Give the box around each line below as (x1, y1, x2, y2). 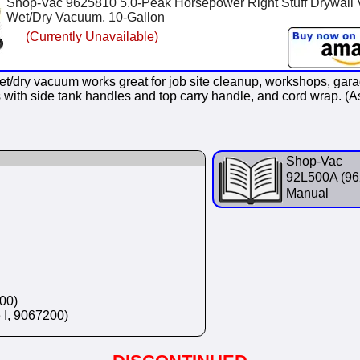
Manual (286, 186, 329, 200)
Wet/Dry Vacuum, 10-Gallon (6, 10, 165, 24)
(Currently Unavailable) (26, 30, 158, 43)
